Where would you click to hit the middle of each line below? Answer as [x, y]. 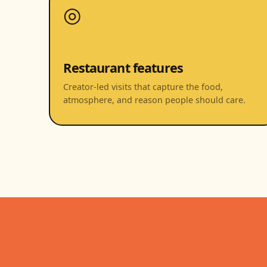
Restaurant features [123, 67]
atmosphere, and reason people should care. [155, 100]
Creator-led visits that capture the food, [143, 86]
